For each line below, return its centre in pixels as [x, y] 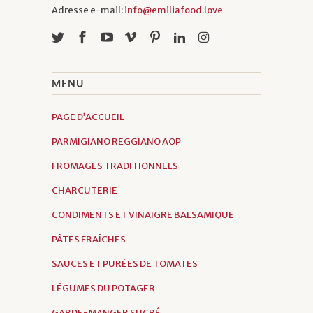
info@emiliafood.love [174, 10]
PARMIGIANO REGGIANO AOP [116, 141]
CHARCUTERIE [85, 190]
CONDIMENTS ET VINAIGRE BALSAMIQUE [143, 214]
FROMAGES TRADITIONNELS [115, 166]
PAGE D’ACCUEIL [88, 117]
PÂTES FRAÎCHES [89, 239]
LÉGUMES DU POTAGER [103, 288]
